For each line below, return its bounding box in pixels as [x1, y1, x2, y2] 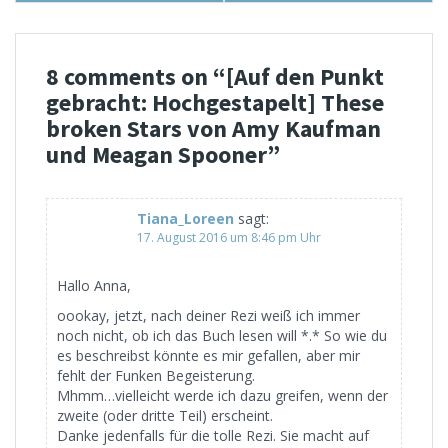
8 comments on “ [46, 60, 226, 92]
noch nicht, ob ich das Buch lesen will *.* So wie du [57, 325, 387, 345]
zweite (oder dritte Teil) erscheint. [57, 405, 273, 425]
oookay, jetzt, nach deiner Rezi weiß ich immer [57, 305, 360, 325]
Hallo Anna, [57, 275, 131, 295]
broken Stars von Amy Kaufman [46, 112, 381, 144]
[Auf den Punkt [226, 60, 384, 92]
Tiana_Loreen [137, 208, 234, 228]
